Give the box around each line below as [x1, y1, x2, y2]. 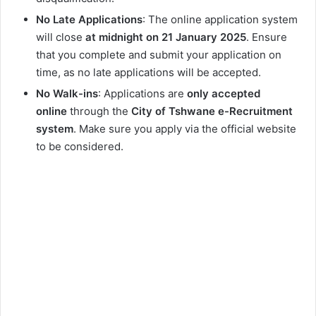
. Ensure [246, 30, 287, 44]
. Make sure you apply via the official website [73, 121, 296, 135]
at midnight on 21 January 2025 [85, 30, 246, 44]
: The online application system [142, 12, 298, 26]
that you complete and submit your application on [36, 47, 281, 61]
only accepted [187, 86, 260, 100]
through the [67, 104, 131, 118]
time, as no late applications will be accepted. [36, 65, 261, 79]
